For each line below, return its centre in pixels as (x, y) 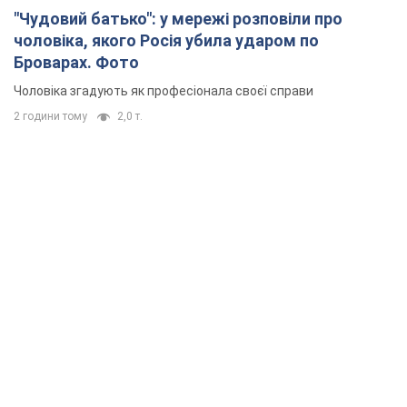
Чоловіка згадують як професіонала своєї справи (164, 90)
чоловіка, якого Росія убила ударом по (166, 40)
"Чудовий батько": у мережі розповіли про (178, 18)
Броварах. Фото (76, 62)
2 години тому (50, 116)
